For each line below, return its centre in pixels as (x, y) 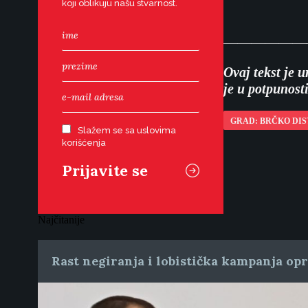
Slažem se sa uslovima (127, 130)
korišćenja (84, 143)
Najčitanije (61, 220)
